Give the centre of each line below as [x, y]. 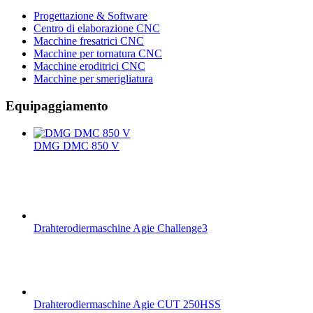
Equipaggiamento [57, 105]
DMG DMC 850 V [77, 145]
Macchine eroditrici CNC [89, 66]
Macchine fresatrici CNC [89, 41]
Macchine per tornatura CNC [98, 54]
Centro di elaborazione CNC [97, 29]
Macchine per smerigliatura [93, 79]
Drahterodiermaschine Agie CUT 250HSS [127, 304]
